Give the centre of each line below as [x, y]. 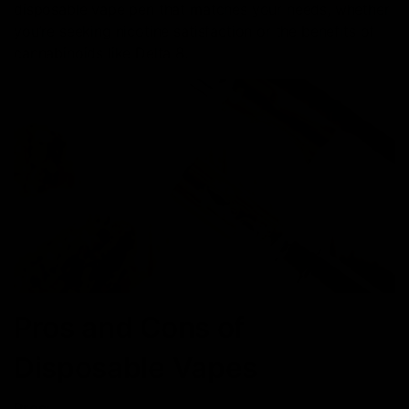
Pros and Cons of [129, 327]
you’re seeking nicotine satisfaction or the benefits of [194, 31]
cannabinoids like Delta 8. [101, 52]
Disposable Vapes [136, 367]
